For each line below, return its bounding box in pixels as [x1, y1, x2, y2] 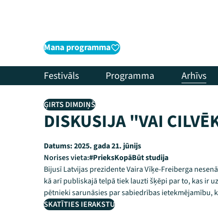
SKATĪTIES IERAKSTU [44, 199, 115, 210]
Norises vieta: [44, 152, 89, 163]
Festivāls [44, 69, 79, 83]
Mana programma [44, 41, 110, 54]
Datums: [44, 141, 73, 151]
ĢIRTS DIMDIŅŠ [44, 99, 95, 110]
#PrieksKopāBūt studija [89, 152, 168, 163]
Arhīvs [181, 69, 206, 83]
